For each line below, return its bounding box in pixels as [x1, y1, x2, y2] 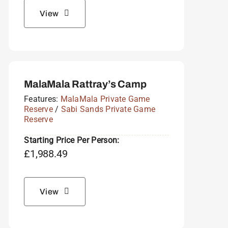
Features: [24, 94, 61, 104]
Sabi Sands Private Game [61, 104, 156, 114]
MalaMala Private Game [60, 94, 150, 104]
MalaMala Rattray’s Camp [24, 78, 147, 90]
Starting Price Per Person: [24, 135, 120, 145]
